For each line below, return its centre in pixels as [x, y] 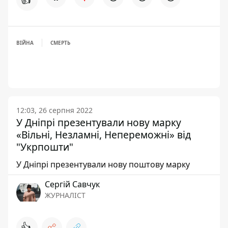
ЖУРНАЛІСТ [65, 195]
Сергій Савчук [72, 184]
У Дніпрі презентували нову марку [99, 123]
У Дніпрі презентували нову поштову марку [103, 165]
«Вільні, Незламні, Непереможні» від [104, 135]
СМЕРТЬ [60, 43]
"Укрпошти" [45, 147]
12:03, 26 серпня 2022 [54, 110]
